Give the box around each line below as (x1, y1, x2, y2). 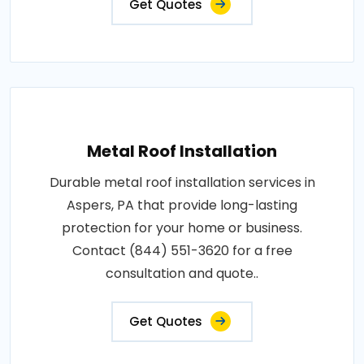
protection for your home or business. (62, 218, 302, 237)
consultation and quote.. (106, 263, 258, 283)
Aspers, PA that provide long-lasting (67, 195, 297, 214)
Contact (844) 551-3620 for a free (71, 240, 292, 260)
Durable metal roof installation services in (49, 172, 315, 192)
